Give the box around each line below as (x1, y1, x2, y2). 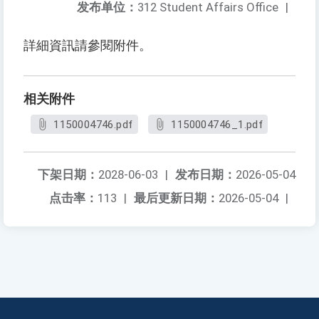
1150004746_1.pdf (171, 118, 263, 132)
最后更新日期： (134, 191, 219, 206)
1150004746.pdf (53, 118, 133, 132)
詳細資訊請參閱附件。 (23, 38, 152, 53)
